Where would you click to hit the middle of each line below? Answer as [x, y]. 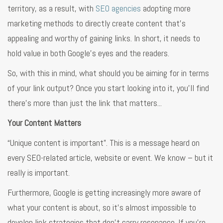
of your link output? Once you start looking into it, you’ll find [108, 88]
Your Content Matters [44, 122]
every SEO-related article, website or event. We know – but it [110, 157]
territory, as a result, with [52, 8]
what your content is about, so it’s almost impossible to [102, 207]
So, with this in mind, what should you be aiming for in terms [108, 73]
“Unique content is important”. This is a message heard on [104, 142]
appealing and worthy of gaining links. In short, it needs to [104, 38]
